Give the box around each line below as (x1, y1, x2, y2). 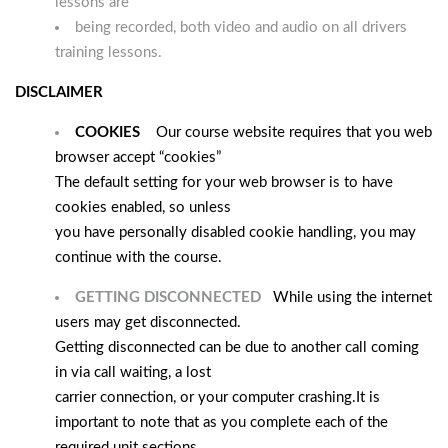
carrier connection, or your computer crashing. (55, 390, 356, 405)
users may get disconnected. (55, 315, 241, 330)
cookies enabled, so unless (55, 200, 231, 215)
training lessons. (55, 45, 162, 60)
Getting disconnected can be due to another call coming (55, 340, 419, 355)
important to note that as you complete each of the (55, 415, 388, 430)
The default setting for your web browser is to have (55, 175, 393, 190)
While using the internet (265, 290, 432, 305)
